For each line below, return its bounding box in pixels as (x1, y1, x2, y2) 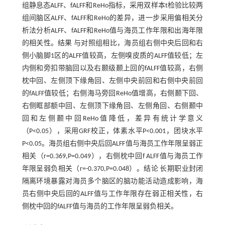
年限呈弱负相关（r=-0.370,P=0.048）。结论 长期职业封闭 (22, 165, 203, 173)
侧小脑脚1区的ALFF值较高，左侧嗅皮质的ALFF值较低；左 (22, 52, 203, 60)
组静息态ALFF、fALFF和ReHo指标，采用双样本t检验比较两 (22, 2, 203, 10)
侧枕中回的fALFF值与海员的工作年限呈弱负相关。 (22, 202, 178, 210)
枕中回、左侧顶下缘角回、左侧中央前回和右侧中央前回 (22, 77, 203, 85)
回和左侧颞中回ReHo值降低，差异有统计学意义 (22, 115, 203, 123)
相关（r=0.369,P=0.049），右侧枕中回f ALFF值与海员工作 (22, 152, 203, 160)
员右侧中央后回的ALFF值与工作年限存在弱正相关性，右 (22, 190, 203, 198)
